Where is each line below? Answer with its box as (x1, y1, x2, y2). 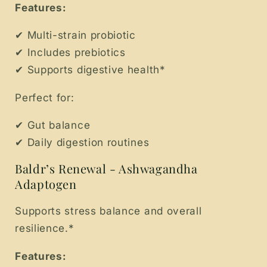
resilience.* (15, 222, 74, 235)
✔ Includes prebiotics (15, 46, 126, 59)
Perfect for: (15, 91, 74, 104)
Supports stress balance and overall (15, 204, 202, 218)
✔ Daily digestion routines (15, 135, 150, 148)
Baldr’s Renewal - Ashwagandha (15, 160, 198, 177)
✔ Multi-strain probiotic (15, 29, 136, 42)
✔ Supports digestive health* (15, 63, 166, 76)
